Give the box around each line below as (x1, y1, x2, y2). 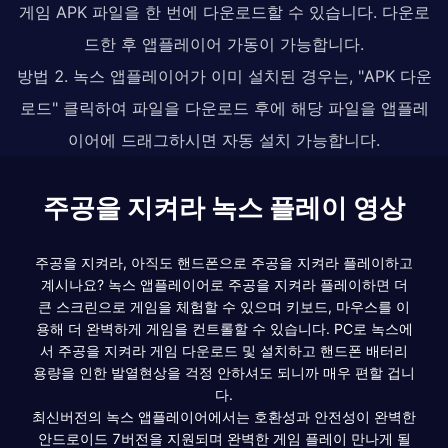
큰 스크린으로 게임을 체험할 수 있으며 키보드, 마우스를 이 (38, 297, 410, 315)
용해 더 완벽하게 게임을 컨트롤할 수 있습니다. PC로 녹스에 (35, 319, 413, 337)
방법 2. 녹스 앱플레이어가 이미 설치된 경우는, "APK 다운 (16, 65, 432, 86)
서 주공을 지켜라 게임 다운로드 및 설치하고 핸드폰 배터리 (40, 341, 408, 359)
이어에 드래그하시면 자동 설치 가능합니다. (68, 129, 380, 150)
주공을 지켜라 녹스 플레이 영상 (43, 191, 405, 223)
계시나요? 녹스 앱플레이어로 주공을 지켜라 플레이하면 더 (40, 275, 408, 293)
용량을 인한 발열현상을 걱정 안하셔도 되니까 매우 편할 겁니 (33, 363, 415, 381)
